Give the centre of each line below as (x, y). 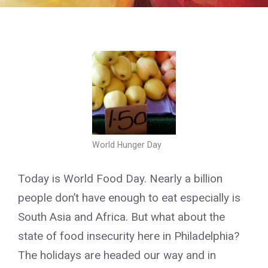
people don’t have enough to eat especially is (129, 197)
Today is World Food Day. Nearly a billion (120, 178)
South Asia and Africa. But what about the (121, 217)
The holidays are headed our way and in (117, 255)
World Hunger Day (127, 145)
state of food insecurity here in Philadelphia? (129, 236)
